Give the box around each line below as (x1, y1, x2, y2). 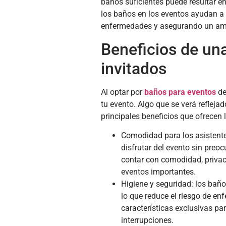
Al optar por (100, 87, 144, 97)
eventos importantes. (121, 167, 196, 177)
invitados (100, 59, 166, 78)
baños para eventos (144, 87, 216, 97)
